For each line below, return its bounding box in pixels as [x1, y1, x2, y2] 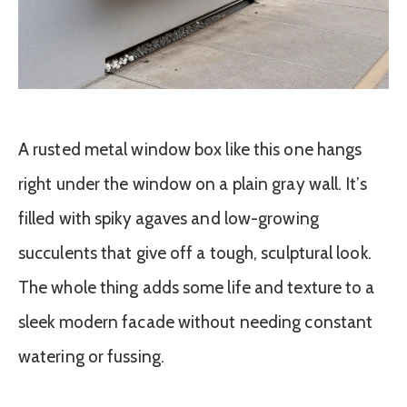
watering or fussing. [18, 346, 164, 368]
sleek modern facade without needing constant [18, 312, 373, 333]
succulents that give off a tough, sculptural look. [18, 243, 372, 264]
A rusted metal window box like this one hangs [18, 139, 362, 161]
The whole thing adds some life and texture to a [18, 277, 375, 299]
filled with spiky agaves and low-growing [18, 208, 319, 230]
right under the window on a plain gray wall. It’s [18, 174, 367, 195]
